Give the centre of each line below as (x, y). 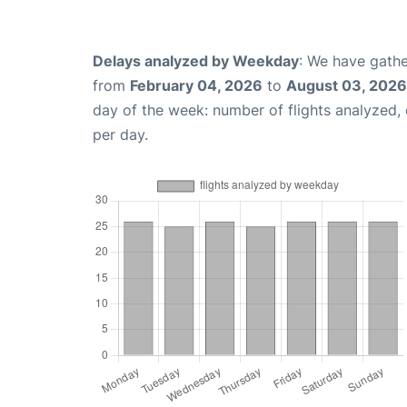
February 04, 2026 (196, 85)
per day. (120, 134)
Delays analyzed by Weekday (196, 60)
